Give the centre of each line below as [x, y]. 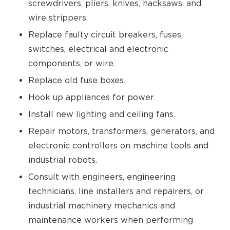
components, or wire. [72, 63]
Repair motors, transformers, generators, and [121, 131]
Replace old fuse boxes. [77, 80]
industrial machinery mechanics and [102, 205]
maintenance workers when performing [111, 220]
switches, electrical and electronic [98, 49]
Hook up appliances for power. [92, 97]
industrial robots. [63, 160]
